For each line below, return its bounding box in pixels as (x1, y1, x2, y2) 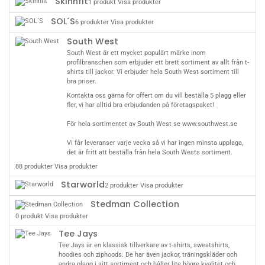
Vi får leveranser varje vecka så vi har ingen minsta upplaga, (66, 138, 243, 147)
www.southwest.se (182, 119, 237, 128)
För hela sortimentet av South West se (66, 119, 182, 128)
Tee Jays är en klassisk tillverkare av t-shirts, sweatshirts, (58, 241, 230, 250)
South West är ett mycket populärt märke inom (66, 49, 206, 57)
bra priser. (66, 77, 96, 85)
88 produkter (15, 163, 53, 171)
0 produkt (15, 212, 44, 220)
